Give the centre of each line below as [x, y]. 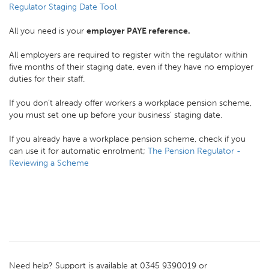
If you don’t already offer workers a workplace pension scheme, [130, 103]
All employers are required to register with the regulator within [128, 55]
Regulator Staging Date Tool [63, 7]
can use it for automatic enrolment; [78, 151]
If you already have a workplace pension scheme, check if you [127, 139]
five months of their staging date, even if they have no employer [131, 67]
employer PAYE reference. [138, 31]
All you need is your [48, 31]
